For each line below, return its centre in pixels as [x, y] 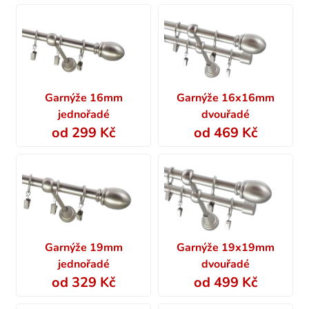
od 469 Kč [225, 133]
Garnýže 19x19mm [225, 248]
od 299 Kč [84, 133]
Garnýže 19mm [83, 248]
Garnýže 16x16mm [225, 98]
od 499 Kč [225, 283]
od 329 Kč [84, 283]
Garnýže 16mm [83, 98]
